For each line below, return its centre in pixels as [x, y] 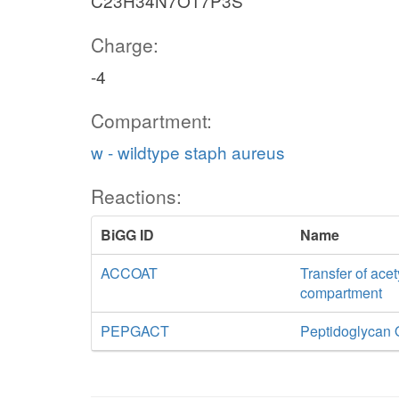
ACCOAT [129, 273]
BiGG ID [127, 235]
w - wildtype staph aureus [188, 152]
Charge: [125, 45]
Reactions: [136, 196]
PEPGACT [135, 331]
